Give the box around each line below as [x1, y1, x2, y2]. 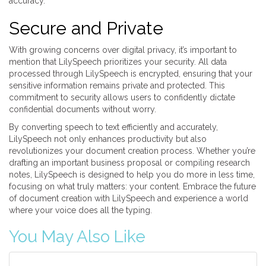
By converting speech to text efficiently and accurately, [9, 122, 218, 132]
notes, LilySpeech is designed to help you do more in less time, [9, 170, 255, 179]
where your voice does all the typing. [9, 205, 152, 215]
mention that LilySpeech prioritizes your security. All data [9, 57, 227, 66]
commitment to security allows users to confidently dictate [9, 93, 235, 102]
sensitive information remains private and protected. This [9, 81, 225, 90]
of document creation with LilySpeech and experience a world [9, 194, 248, 203]
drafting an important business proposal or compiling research [9, 158, 250, 167]
